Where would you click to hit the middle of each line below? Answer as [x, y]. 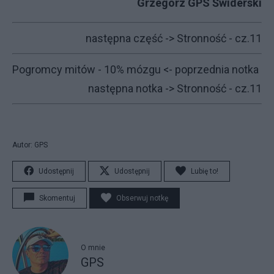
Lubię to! [205, 171]
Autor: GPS [30, 145]
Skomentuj [57, 198]
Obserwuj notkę [142, 198]
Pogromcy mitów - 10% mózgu [87, 69]
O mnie [93, 247]
